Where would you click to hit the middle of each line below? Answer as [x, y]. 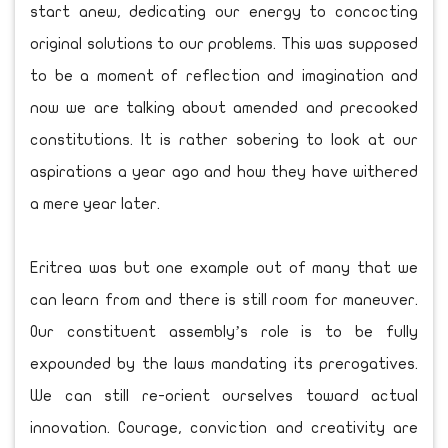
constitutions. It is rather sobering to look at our [224, 139]
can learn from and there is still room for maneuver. [224, 299]
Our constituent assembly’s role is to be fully [224, 331]
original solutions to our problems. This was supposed [224, 43]
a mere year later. [95, 203]
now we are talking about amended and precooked [224, 107]
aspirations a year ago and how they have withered [224, 171]
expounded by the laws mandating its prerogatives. [224, 363]
